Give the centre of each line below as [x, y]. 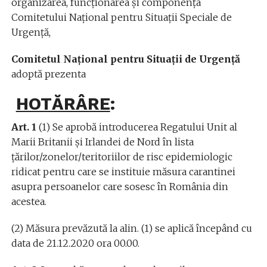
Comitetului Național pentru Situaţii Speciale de [121, 17]
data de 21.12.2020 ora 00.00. [75, 243]
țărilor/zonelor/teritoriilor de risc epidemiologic [122, 156]
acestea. [29, 201]
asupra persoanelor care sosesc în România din [119, 186]
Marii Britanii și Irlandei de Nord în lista [102, 142]
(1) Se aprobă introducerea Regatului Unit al [138, 127]
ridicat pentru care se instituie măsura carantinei [123, 171]
